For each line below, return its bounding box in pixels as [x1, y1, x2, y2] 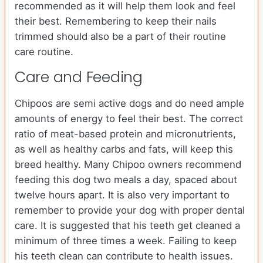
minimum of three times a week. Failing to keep [15, 235, 237, 247]
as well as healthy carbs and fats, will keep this [15, 143, 233, 156]
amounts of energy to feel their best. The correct [15, 113, 243, 125]
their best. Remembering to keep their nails [15, 15, 217, 28]
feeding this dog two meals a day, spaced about [15, 174, 237, 186]
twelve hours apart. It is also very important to [15, 189, 230, 201]
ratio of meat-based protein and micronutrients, [15, 128, 236, 140]
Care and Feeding [15, 67, 143, 88]
